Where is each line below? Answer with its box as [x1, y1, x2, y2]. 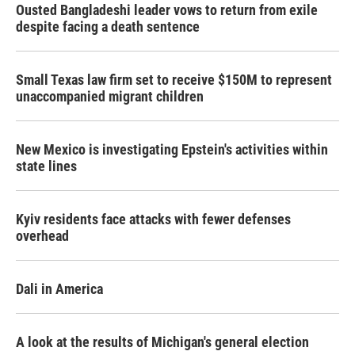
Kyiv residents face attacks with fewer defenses [16, 211, 291, 227]
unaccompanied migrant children [16, 88, 204, 105]
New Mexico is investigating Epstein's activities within [16, 141, 328, 158]
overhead [16, 227, 69, 244]
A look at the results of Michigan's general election [16, 334, 309, 350]
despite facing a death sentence [16, 18, 200, 35]
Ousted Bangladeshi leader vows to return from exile [16, 2, 318, 18]
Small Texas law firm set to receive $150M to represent [16, 71, 332, 88]
